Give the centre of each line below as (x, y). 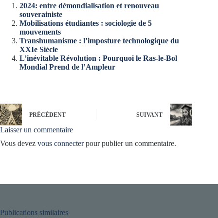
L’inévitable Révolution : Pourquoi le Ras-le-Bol (98, 58)
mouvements (40, 32)
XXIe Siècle (39, 49)
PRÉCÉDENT (47, 115)
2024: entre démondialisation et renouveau (89, 5)
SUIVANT (150, 115)
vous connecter (61, 143)
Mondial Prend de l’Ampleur (67, 67)
